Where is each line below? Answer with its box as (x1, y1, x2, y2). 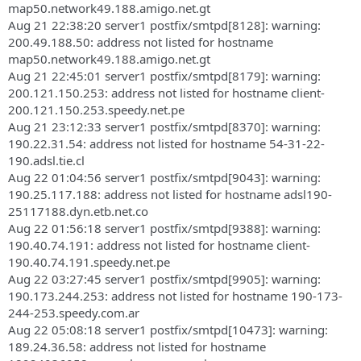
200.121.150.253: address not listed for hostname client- (8, 84, 325, 101)
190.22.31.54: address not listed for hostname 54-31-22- (8, 135, 325, 151)
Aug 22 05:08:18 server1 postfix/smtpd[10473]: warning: (8, 321, 328, 338)
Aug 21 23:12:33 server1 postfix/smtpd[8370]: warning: (8, 118, 321, 135)
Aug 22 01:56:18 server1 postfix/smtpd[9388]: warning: (8, 219, 321, 236)
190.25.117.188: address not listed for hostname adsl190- (8, 185, 332, 202)
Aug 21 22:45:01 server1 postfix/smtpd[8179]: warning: (8, 67, 321, 84)
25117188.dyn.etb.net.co (8, 202, 148, 219)
